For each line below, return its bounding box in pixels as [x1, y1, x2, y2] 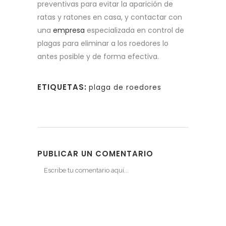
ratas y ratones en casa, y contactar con [37, 12, 182, 23]
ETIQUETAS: [37, 82, 87, 93]
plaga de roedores [89, 82, 161, 93]
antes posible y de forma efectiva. [37, 51, 159, 62]
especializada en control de [85, 25, 184, 36]
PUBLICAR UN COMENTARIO [37, 148, 153, 159]
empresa [53, 25, 85, 36]
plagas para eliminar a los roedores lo [37, 38, 168, 49]
